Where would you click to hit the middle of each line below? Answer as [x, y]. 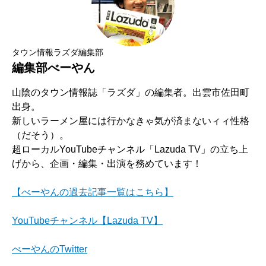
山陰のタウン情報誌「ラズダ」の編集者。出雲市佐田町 [131, 92]
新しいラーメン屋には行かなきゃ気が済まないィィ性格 [131, 121]
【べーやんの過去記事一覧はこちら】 [93, 192]
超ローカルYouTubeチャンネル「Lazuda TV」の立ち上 [130, 149]
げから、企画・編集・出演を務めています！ [107, 164]
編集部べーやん [53, 68]
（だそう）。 [40, 135]
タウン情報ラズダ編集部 [58, 52]
